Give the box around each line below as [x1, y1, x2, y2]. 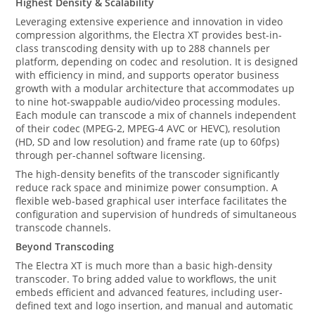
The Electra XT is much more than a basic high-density [15, 259, 273, 272]
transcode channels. [15, 221, 112, 234]
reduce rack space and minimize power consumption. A [15, 181, 278, 194]
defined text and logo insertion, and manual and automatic [15, 299, 294, 312]
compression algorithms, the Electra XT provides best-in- [15, 28, 283, 41]
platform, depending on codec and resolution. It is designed [15, 55, 299, 68]
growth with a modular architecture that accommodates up [15, 82, 295, 95]
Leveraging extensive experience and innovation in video [15, 15, 283, 28]
